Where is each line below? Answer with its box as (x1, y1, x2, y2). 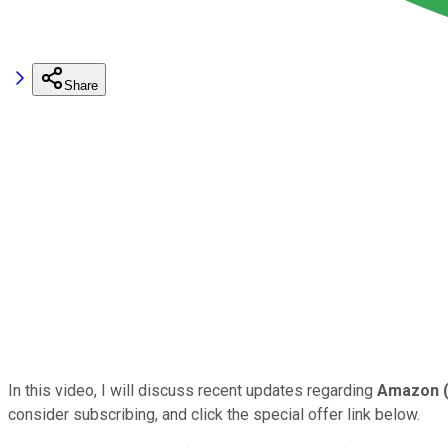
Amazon (377, 380, 439, 400)
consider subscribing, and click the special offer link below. (8, 404, 420, 424)
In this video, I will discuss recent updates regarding (8, 380, 377, 400)
